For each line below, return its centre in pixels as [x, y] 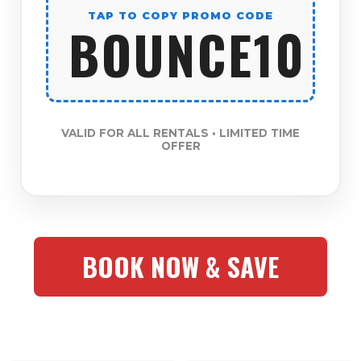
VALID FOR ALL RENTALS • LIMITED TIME [180, 133]
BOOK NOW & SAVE [180, 267]
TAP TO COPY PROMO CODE [180, 15]
